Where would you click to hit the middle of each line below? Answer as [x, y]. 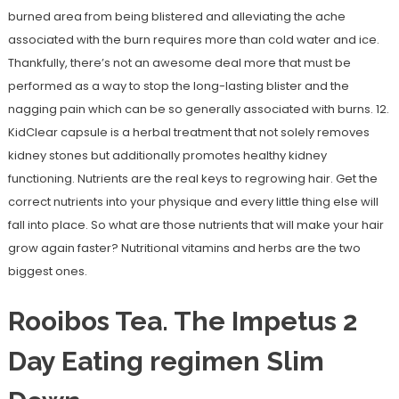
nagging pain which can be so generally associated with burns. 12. [198, 110]
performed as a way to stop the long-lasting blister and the [178, 86]
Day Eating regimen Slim [166, 362]
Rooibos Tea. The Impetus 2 [182, 322]
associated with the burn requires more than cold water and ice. [193, 40]
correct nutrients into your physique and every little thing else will [193, 202]
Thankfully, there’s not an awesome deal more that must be [179, 63]
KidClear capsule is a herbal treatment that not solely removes [188, 133]
